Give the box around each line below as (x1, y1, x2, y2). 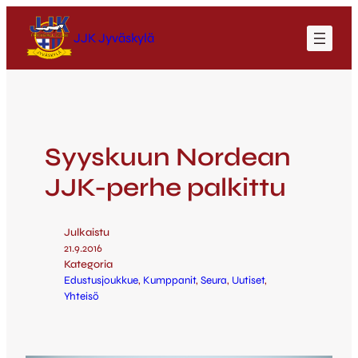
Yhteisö (64, 289, 99, 303)
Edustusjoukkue (64, 273, 138, 287)
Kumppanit (143, 273, 196, 287)
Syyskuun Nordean (45, 141, 291, 173)
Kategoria (64, 257, 113, 271)
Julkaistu (64, 225, 109, 239)
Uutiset (232, 273, 265, 287)
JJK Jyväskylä (74, 30, 154, 46)
